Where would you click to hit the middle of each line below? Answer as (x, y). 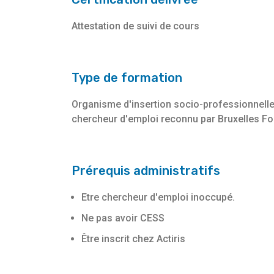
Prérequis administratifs (146, 171)
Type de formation (127, 78)
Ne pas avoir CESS (123, 218)
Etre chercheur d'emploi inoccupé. (158, 198)
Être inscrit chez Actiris (133, 239)
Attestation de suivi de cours (135, 26)
